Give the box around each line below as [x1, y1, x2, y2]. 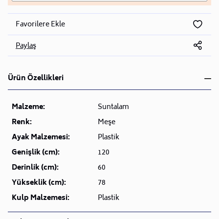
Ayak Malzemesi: [12, 131, 70, 144]
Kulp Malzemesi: [12, 192, 69, 204]
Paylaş [16, 40, 36, 52]
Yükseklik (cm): [12, 176, 66, 189]
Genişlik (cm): [12, 146, 60, 159]
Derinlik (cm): [12, 161, 59, 174]
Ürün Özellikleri [8, 72, 64, 85]
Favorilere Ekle [16, 19, 65, 31]
